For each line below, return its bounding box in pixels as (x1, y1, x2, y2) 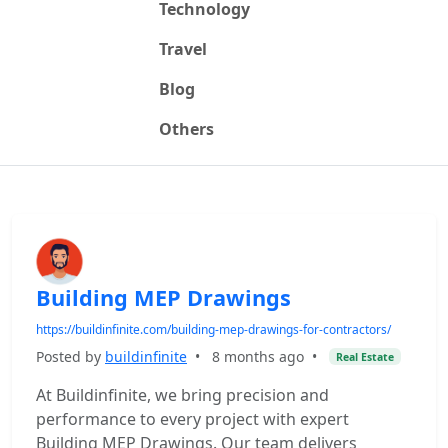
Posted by (36, 347, 105, 366)
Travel (158, 38, 207, 60)
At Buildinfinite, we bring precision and (36, 384, 329, 406)
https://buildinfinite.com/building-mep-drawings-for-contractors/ (36, 321, 391, 338)
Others (158, 118, 214, 140)
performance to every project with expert (36, 408, 349, 430)
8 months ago (212, 347, 304, 366)
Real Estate (335, 349, 394, 364)
